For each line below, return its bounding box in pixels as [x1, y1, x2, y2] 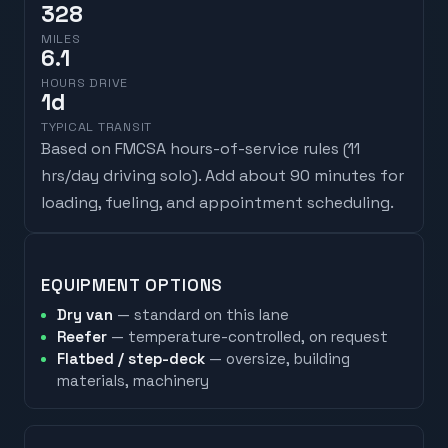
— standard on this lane [113, 305, 289, 325]
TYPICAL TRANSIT [41, 119, 153, 136]
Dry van [57, 305, 113, 325]
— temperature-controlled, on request [107, 327, 388, 347]
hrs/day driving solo [41, 165, 192, 187]
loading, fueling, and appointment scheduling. [41, 192, 394, 214]
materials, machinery [57, 371, 209, 391]
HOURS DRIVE [41, 75, 129, 92]
